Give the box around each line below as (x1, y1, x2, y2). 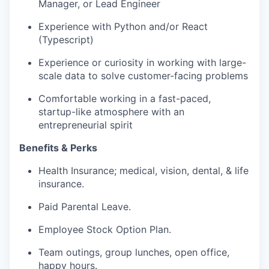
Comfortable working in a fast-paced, (38, 92, 211, 105)
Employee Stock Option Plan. (38, 223, 171, 236)
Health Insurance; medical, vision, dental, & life (38, 165, 249, 177)
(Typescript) (38, 34, 94, 46)
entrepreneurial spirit (38, 119, 133, 131)
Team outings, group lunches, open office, (38, 246, 229, 259)
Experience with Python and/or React (38, 20, 208, 33)
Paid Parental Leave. (38, 201, 131, 213)
